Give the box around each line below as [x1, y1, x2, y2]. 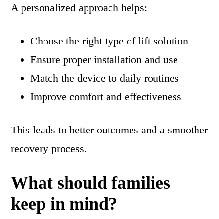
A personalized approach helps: [11, 1, 148, 14]
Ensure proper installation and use [30, 53, 178, 66]
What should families [11, 173, 171, 193]
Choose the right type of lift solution [30, 35, 189, 47]
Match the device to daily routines [30, 72, 179, 85]
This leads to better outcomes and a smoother [11, 124, 208, 136]
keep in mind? [11, 194, 118, 214]
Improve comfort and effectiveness [30, 90, 182, 103]
